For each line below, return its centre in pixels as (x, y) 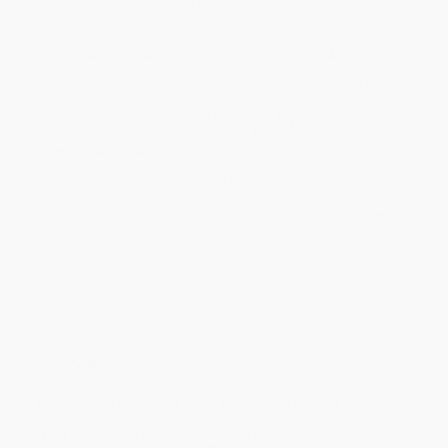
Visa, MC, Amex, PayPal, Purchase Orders (272, 200)
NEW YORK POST (167, 402)
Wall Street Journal (196, 434)
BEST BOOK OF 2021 (278, 402)
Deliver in (174, 119)
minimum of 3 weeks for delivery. (146, 101)
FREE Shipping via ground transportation (290, 23)
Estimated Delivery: (112, 56)
